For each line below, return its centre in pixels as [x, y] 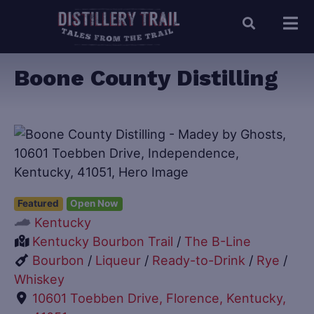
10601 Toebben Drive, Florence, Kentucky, [159, 298]
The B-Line [218, 241]
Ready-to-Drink [199, 260]
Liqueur [118, 260]
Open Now [95, 204]
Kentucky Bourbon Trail [103, 241]
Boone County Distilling [146, 78]
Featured [39, 204]
